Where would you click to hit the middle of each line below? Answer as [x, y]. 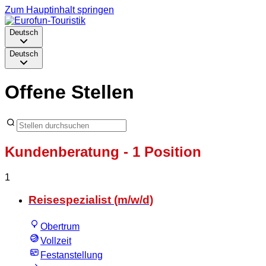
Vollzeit [56, 241]
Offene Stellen [69, 92]
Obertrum [60, 227]
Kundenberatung [62, 151]
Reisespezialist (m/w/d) [91, 200]
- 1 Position [160, 151]
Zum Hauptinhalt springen [59, 10]
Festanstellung [72, 255]
